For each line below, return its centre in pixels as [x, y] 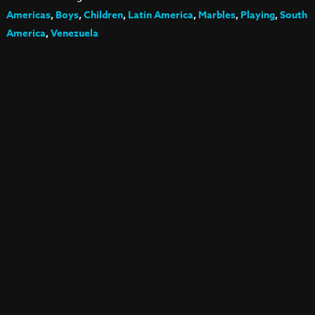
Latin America [160, 15]
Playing [257, 15]
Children [103, 15]
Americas [28, 15]
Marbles [217, 15]
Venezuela [74, 33]
